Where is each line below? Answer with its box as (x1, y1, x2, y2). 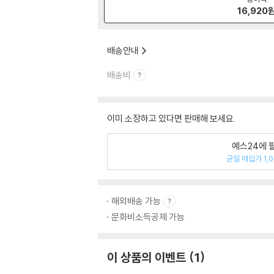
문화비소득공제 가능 (111, 211, 185, 223)
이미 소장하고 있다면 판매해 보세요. (107, 113, 235, 124)
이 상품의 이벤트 (107, 250, 186, 265)
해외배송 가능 (111, 195, 161, 207)
